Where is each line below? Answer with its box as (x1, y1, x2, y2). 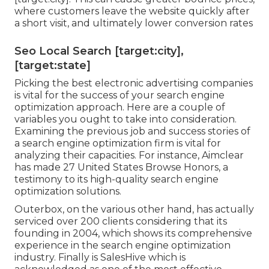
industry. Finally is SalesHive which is (14, 251, 186, 263)
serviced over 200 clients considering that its (14, 215, 227, 227)
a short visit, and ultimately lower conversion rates (14, 17, 253, 29)
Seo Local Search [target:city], (14, 44, 184, 58)
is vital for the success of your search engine (14, 89, 225, 101)
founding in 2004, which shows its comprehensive (14, 227, 252, 239)
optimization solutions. (14, 185, 121, 197)
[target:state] (14, 58, 91, 72)
